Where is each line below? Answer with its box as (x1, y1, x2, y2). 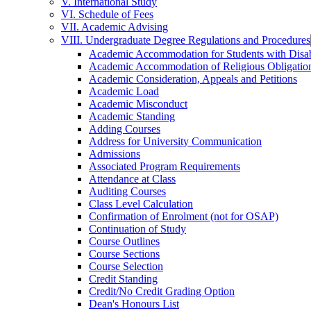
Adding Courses (89, 123, 160, 135)
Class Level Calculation (89, 198, 193, 210)
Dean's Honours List (89, 298, 179, 310)
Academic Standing (89, 110, 175, 122)
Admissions (89, 148, 140, 160)
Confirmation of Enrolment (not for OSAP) (89, 210, 278, 222)
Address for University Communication (89, 135, 262, 147)
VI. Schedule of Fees (61, 8, 153, 20)
